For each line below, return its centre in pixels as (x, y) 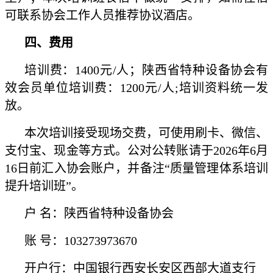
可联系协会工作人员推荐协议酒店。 (102, 16)
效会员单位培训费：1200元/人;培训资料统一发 (136, 88)
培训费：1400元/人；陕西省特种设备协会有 (146, 70)
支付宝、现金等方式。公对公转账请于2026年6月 (136, 151)
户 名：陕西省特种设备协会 (99, 214)
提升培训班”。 (44, 186)
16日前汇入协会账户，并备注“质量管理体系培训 (136, 168)
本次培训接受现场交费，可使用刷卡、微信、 (146, 133)
